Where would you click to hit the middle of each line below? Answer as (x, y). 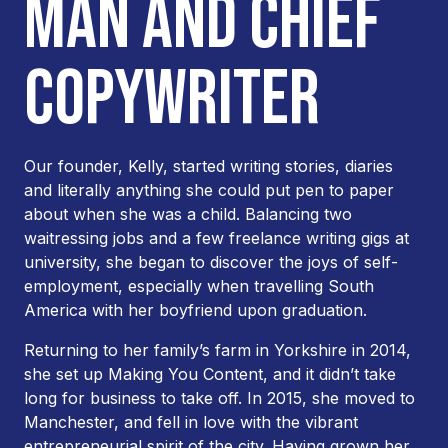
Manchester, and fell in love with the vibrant (191, 422)
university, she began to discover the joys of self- (211, 262)
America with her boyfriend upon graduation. (195, 310)
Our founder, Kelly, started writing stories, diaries (208, 166)
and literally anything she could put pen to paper (209, 190)
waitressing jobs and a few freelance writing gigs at (216, 238)
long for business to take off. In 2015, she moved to (219, 398)
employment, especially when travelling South (199, 286)
